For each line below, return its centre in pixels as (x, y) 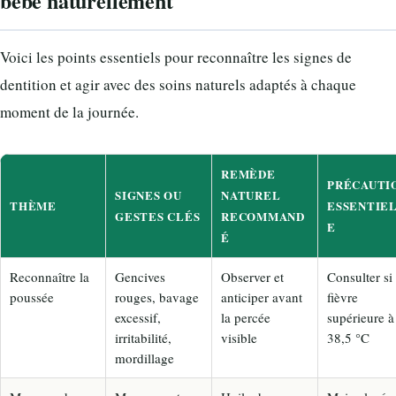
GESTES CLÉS (158, 216)
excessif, (138, 317)
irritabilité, (143, 337)
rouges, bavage (157, 297)
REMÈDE (248, 173)
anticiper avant (262, 297)
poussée (32, 297)
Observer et (252, 276)
